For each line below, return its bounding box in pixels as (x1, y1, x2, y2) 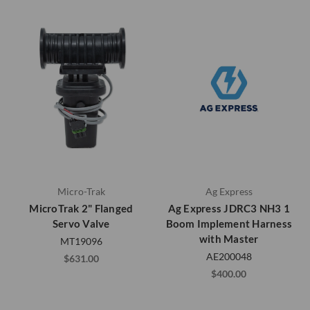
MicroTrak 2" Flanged (29, 201, 134, 215)
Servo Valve (52, 217, 110, 230)
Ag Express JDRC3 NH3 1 (167, 201, 290, 215)
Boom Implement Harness (165, 217, 292, 230)
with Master (199, 232, 259, 245)
